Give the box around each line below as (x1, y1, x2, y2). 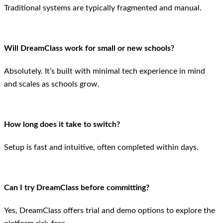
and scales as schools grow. (4, 80, 100, 89)
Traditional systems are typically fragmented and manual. (4, 4, 202, 12)
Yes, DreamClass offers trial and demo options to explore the (4, 206, 215, 215)
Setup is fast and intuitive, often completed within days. (4, 143, 199, 152)
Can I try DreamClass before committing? (4, 183, 149, 192)
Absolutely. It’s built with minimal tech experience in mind (4, 67, 205, 76)
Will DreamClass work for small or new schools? (4, 44, 174, 53)
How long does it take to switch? (4, 120, 120, 128)
